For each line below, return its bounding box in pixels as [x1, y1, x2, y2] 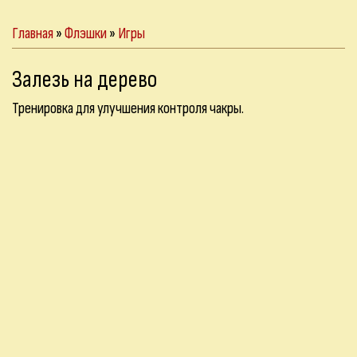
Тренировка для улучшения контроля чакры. [12, 99, 244, 118]
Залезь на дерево [12, 65, 157, 94]
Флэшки [65, 24, 107, 43]
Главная [12, 24, 53, 43]
